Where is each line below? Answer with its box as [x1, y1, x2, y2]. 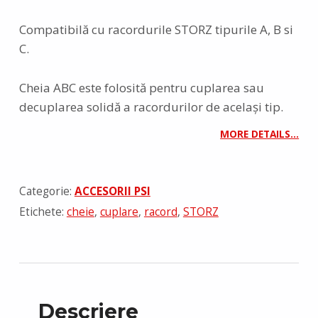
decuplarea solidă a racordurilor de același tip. [18, 98, 283, 115]
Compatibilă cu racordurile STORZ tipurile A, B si [18, 21, 293, 38]
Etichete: [18, 204, 67, 220]
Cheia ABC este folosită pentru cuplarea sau [18, 79, 264, 96]
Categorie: [18, 183, 75, 199]
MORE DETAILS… [220, 127, 300, 141]
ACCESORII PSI [74, 183, 150, 199]
